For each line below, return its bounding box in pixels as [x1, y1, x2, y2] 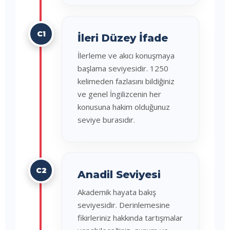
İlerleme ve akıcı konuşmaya [78, 50, 175, 61]
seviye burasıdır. [78, 114, 135, 125]
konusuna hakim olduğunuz [78, 102, 170, 112]
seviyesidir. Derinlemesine [78, 200, 170, 210]
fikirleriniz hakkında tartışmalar [78, 213, 183, 223]
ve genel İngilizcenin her [78, 89, 161, 99]
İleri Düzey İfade [78, 32, 168, 44]
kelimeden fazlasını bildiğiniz [78, 76, 175, 86]
